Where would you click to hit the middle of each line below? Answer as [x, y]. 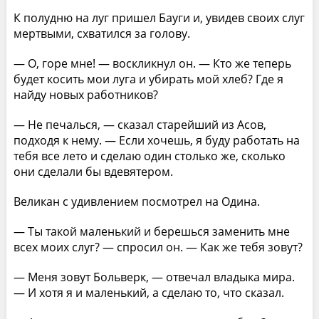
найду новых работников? [85, 94]
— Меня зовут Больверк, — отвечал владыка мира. [154, 277]
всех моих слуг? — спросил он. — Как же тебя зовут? [158, 247]
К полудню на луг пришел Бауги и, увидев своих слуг [159, 17]
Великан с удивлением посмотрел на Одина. [136, 201]
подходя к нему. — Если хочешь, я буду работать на [156, 140]
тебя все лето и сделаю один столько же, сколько [149, 156]
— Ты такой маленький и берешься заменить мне [151, 231]
